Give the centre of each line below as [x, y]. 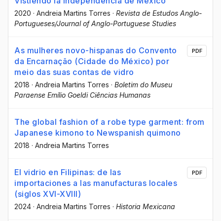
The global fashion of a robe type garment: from [110, 122]
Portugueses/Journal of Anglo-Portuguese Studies [95, 23]
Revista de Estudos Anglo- [159, 13]
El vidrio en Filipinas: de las [68, 172]
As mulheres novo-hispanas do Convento [96, 50]
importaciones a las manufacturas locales [96, 183]
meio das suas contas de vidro [74, 72]
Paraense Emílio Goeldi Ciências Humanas [82, 95]
